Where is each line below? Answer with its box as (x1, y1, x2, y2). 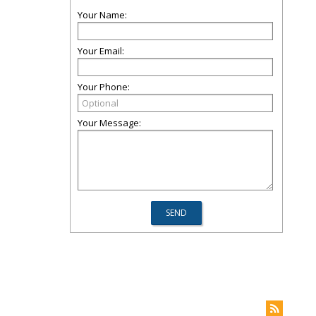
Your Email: (78, 44, 124, 57)
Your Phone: (78, 80, 130, 93)
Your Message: (78, 116, 141, 129)
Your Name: (78, 8, 127, 21)
